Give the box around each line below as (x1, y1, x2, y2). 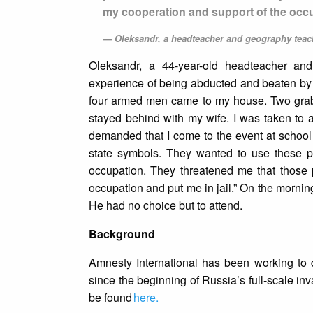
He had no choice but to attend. (88, 197, 245, 214)
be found (88, 289, 133, 306)
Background (88, 226, 158, 242)
